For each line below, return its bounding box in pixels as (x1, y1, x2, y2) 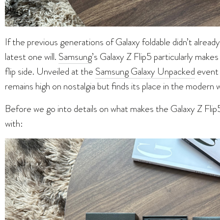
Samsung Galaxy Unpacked (95, 64, 195, 79)
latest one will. (5, 50, 58, 64)
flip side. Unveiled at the (5, 64, 95, 79)
